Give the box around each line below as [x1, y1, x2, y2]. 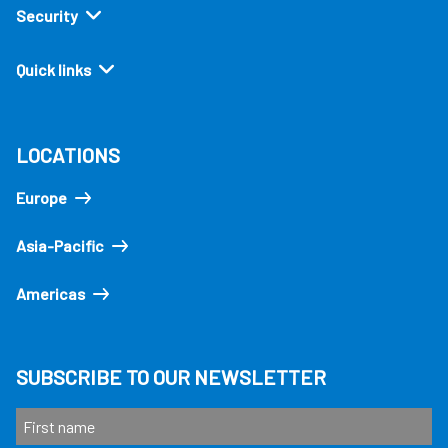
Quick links [16, 60, 91, 80]
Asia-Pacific [16, 236, 104, 256]
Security [16, 6, 78, 26]
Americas [16, 284, 85, 304]
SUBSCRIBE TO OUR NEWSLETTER [16, 365, 326, 390]
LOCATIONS [16, 143, 120, 168]
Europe [16, 188, 67, 208]
